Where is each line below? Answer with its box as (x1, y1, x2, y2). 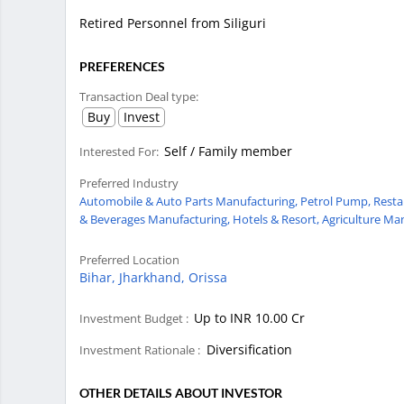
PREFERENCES (79, 58, 165, 74)
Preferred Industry (79, 174, 179, 191)
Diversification (203, 340, 292, 358)
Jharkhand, (119, 268, 188, 286)
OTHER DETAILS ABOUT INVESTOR (79, 384, 282, 400)
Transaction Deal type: (79, 87, 198, 105)
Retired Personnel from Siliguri (79, 14, 266, 32)
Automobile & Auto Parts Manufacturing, (79, 192, 300, 209)
